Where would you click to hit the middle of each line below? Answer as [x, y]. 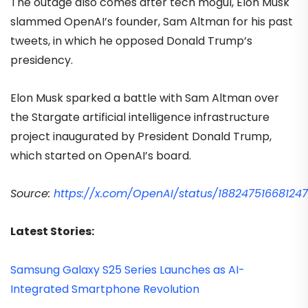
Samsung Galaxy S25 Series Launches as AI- [128, 269]
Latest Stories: [52, 232]
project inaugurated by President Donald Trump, [141, 136]
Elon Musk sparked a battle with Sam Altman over [145, 98]
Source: [32, 194]
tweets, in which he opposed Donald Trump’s [131, 41]
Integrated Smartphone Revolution [105, 289]
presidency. [43, 60]
